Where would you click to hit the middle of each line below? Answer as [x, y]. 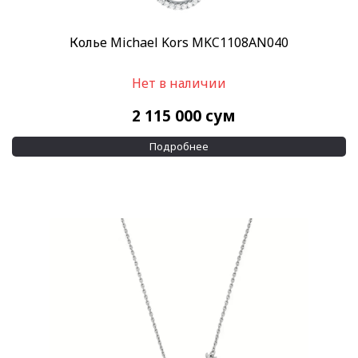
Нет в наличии [179, 83]
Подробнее [179, 146]
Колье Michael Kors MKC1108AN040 [179, 42]
